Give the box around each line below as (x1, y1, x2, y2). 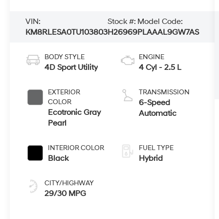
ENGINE (138, 53, 164, 62)
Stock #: (108, 17, 136, 27)
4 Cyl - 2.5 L (138, 63, 181, 73)
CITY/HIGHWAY (44, 179, 94, 188)
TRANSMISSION (138, 88, 190, 97)
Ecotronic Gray (48, 108, 101, 118)
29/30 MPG (44, 189, 87, 199)
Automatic (138, 109, 176, 119)
